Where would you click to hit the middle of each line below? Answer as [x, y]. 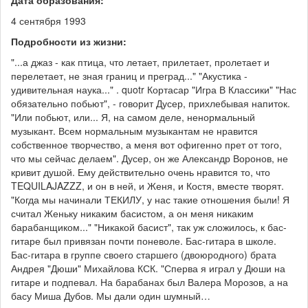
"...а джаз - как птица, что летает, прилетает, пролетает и [140, 62]
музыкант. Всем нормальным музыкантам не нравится [134, 130]
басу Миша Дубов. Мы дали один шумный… [111, 295]
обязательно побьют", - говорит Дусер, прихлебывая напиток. [151, 103]
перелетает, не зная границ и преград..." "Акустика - [129, 75]
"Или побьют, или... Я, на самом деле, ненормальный [133, 117]
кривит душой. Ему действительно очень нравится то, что [141, 172]
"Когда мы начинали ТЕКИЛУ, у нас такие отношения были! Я [150, 199]
